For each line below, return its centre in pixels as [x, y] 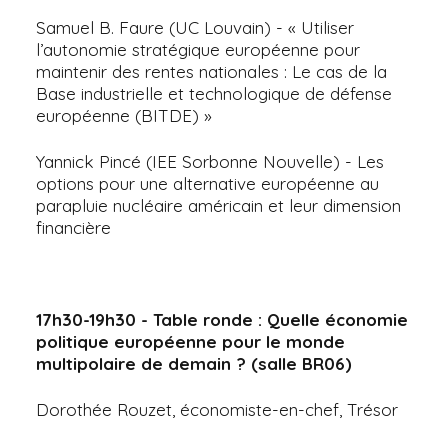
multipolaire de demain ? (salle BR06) [194, 363]
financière [73, 227]
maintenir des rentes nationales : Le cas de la [211, 71]
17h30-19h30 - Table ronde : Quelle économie [222, 319]
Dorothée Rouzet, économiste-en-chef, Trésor [217, 409]
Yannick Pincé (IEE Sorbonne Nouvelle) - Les [210, 161]
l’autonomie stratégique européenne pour [198, 49]
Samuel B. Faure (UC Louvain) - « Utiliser [195, 27]
